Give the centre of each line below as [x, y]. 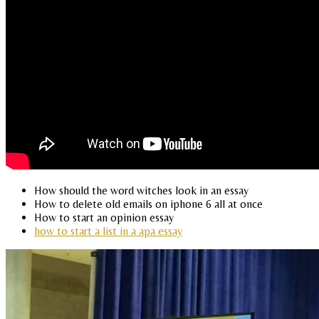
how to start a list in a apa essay [108, 231]
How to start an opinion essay [104, 217]
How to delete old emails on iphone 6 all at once [148, 204]
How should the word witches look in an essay [141, 190]
